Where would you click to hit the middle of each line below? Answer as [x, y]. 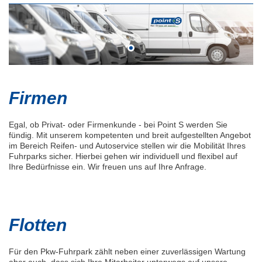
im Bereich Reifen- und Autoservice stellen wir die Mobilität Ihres [127, 146]
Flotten [38, 225]
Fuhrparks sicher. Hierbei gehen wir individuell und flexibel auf [123, 156]
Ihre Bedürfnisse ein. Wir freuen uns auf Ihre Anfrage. [108, 167]
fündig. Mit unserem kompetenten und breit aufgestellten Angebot [130, 135]
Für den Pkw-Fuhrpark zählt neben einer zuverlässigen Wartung [127, 252]
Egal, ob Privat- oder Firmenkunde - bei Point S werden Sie [118, 125]
